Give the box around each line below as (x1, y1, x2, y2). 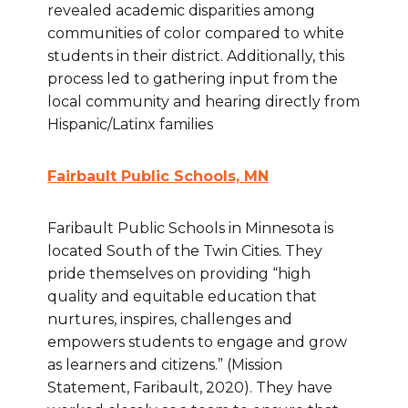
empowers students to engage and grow (47, 333, 347, 352)
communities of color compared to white (47, 25, 344, 43)
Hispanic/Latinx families (47, 116, 213, 134)
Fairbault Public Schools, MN (47, 168, 269, 186)
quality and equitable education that (47, 288, 317, 306)
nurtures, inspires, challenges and (47, 311, 292, 329)
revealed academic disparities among (47, 2, 315, 20)
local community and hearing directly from (47, 93, 360, 111)
